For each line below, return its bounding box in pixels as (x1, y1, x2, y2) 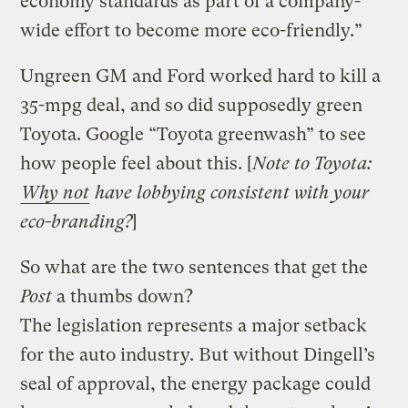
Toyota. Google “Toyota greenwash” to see (20, 123, 367, 145)
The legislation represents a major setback (20, 314, 368, 336)
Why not (21, 181, 90, 203)
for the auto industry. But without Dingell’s (20, 343, 376, 365)
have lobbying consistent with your (90, 181, 370, 203)
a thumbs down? (52, 285, 194, 307)
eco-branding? (20, 210, 133, 232)
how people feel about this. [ (20, 152, 253, 174)
